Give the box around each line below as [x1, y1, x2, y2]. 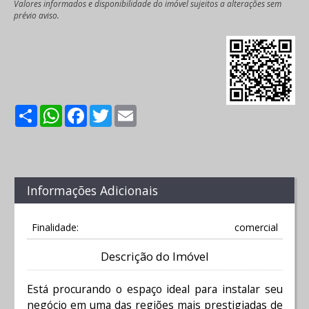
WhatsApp [62, 103, 116, 119]
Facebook [87, 103, 137, 119]
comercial [234, 220, 278, 234]
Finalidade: [31, 220, 79, 234]
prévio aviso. [14, 9, 59, 21]
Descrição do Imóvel [101, 248, 208, 264]
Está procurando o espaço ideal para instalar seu [26, 281, 283, 297]
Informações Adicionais [26, 182, 158, 199]
